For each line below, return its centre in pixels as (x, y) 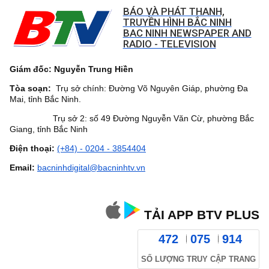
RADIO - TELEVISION (169, 44)
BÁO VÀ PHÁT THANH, (174, 11)
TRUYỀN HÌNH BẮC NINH (177, 22)
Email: (22, 168)
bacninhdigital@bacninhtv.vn (91, 168)
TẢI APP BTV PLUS (200, 215)
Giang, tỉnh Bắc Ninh (49, 129)
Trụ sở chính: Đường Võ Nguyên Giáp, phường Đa (150, 88)
